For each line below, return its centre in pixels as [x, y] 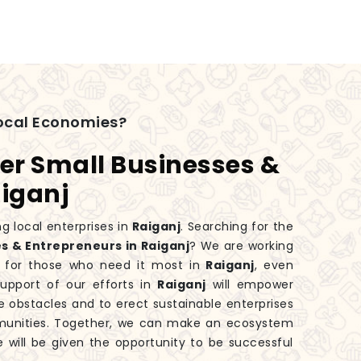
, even [274, 266]
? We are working [241, 246]
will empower [249, 285]
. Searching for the [237, 227]
